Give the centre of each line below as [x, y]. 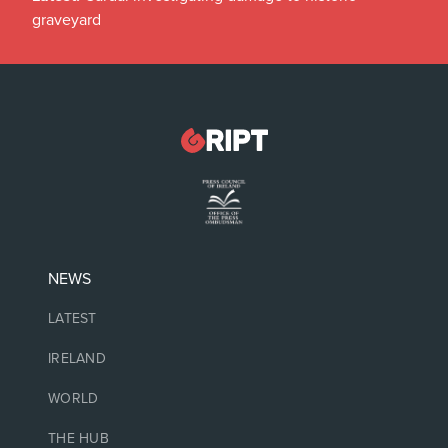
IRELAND [77, 358]
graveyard [66, 19]
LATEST [72, 318]
